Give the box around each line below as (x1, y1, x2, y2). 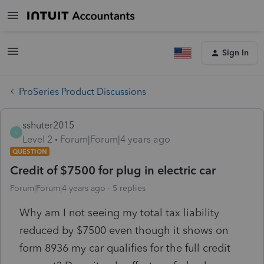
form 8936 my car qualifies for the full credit (19, 241, 230, 255)
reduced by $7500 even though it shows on (19, 223, 228, 237)
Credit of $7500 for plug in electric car (10, 163, 216, 177)
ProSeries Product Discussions (19, 85, 146, 97)
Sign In (222, 48, 249, 58)
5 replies (113, 183, 146, 193)
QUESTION (12, 147, 47, 156)
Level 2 (22, 133, 52, 145)
